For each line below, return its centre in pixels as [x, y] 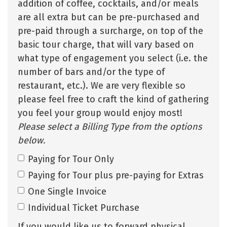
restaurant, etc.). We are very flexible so [102, 85]
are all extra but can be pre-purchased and [109, 17]
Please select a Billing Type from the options [110, 126]
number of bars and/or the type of [91, 72]
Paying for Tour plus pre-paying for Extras [116, 175]
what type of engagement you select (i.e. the [113, 58]
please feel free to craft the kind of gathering [113, 99]
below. [31, 140]
